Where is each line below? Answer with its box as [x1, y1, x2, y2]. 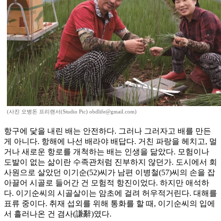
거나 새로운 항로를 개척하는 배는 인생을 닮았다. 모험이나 [4, 147, 209, 156]
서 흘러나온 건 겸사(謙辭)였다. [4, 210, 111, 219]
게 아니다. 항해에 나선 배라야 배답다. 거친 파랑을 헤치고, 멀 [4, 137, 217, 146]
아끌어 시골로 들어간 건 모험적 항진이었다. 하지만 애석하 [4, 179, 209, 187]
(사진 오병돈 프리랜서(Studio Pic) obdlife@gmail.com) [7, 109, 137, 115]
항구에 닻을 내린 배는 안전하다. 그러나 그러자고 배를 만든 [4, 127, 211, 136]
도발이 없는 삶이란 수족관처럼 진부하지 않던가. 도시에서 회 [4, 158, 217, 167]
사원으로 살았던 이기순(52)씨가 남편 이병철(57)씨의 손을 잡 [4, 168, 215, 177]
